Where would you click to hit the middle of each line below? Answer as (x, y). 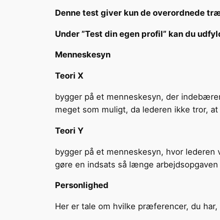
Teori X (69, 76)
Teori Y (69, 130)
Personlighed (82, 185)
